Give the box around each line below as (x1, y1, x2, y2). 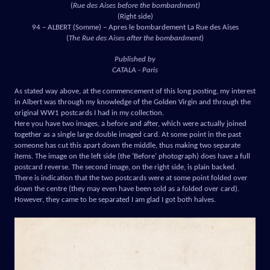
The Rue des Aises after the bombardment (69, 34, 201, 42)
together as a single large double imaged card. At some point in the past (14, 130, 241, 139)
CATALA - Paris (112, 66, 158, 74)
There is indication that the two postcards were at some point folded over (14, 174, 248, 182)
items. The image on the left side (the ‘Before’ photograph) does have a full (14, 152, 250, 160)
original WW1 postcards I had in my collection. (14, 108, 164, 117)
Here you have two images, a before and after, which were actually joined (14, 119, 246, 128)
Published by (115, 55, 155, 63)
